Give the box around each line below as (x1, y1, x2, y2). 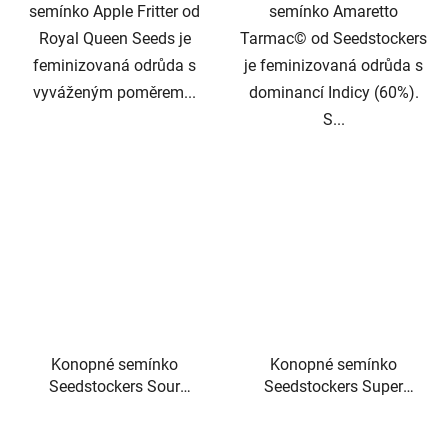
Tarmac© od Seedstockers (240, 29, 427, 49)
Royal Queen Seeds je (38, 29, 191, 49)
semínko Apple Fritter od (29, 2, 200, 22)
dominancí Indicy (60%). (248, 83, 419, 103)
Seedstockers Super (264, 377, 403, 397)
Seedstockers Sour (49, 377, 180, 397)
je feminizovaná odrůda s (244, 56, 423, 76)
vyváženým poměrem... (33, 83, 196, 103)
